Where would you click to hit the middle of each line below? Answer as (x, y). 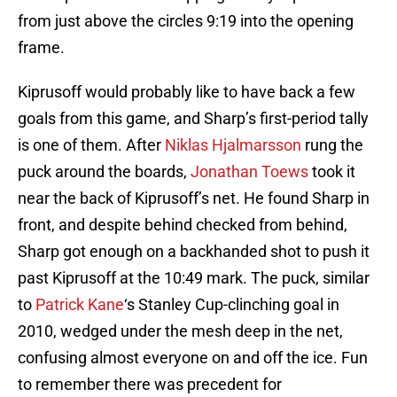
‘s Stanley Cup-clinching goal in (232, 305)
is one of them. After (91, 145)
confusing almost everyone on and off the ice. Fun (193, 358)
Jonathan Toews (249, 172)
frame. (41, 48)
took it (332, 172)
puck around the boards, (104, 172)
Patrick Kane (80, 305)
